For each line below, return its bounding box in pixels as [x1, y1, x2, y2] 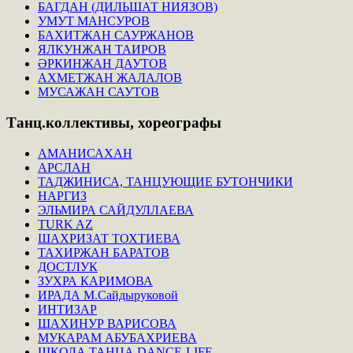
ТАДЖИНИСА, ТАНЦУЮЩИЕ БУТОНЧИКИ [38, 174, 293, 188]
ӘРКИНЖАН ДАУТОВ [38, 57, 167, 71]
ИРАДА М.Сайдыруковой [38, 288, 178, 302]
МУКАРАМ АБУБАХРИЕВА [38, 330, 197, 344]
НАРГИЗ [38, 188, 87, 203]
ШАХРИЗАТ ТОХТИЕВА [38, 231, 180, 245]
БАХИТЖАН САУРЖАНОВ [38, 28, 194, 43]
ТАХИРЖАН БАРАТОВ [38, 245, 169, 259]
